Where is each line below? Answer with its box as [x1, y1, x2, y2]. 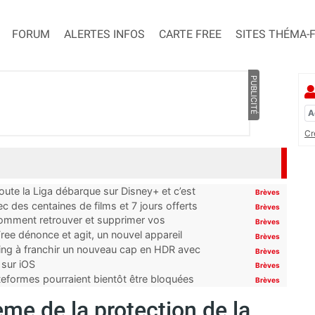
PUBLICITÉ [248, 75, 259, 115]
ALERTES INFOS [64, 27, 145, 41]
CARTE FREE [159, 27, 221, 41]
